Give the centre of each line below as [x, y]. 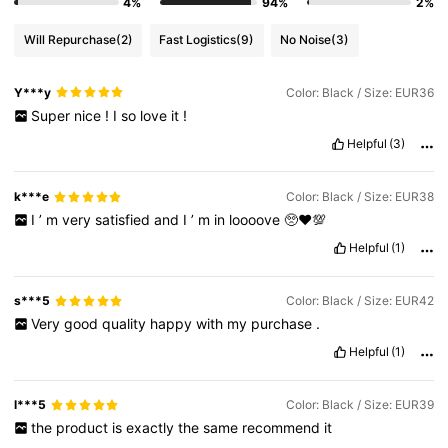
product [83, 428]
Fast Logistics [198, 40]
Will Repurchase [69, 40]
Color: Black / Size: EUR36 [359, 92]
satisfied [124, 220]
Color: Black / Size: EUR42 [359, 301]
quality [125, 324]
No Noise [306, 40]
